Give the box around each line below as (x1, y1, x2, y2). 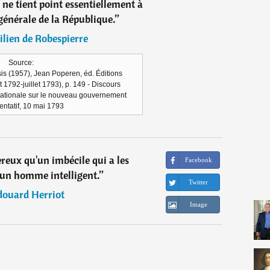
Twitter (189, 178, 209, 186)
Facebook (184, 156, 212, 163)
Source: (8, 58, 34, 67)
